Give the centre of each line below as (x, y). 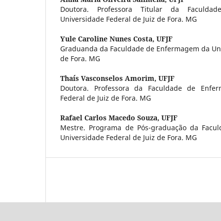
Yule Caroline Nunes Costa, (108, 38)
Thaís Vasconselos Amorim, (109, 78)
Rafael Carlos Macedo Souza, (111, 117)
